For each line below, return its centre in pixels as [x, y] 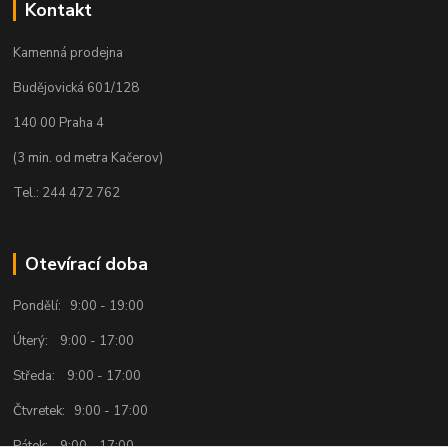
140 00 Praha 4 [59, 122]
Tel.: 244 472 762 [67, 192]
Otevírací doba [86, 263]
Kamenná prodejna [68, 52]
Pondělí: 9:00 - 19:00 [79, 306]
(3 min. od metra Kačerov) [88, 157]
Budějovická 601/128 [76, 87]
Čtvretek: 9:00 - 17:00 [81, 411]
